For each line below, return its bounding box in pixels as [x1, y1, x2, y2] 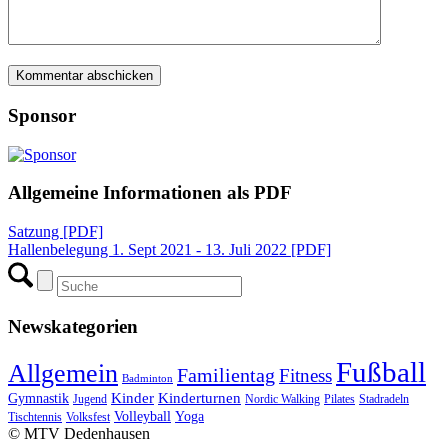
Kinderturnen [158, 389, 241, 407]
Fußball [336, 356, 426, 389]
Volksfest [66, 410, 110, 425]
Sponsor [8, 104, 76, 126]
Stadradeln [359, 392, 409, 407]
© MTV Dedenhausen [8, 425, 150, 443]
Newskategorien [8, 315, 138, 337]
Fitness [279, 365, 332, 387]
